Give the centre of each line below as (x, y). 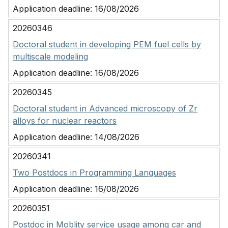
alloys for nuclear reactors (65, 121)
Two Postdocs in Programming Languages (94, 173)
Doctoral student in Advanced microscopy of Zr (105, 108)
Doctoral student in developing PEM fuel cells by (107, 44)
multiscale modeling (50, 56)
